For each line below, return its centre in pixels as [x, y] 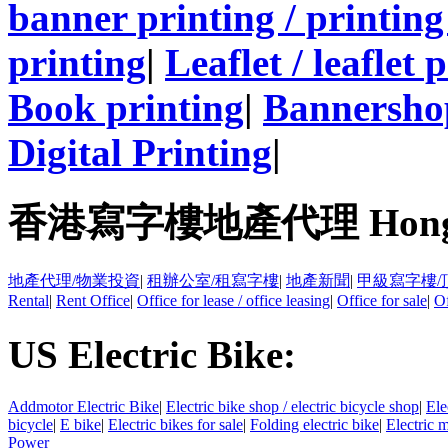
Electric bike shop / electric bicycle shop [292, 406]
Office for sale [382, 301]
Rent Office [93, 301]
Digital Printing [140, 152]
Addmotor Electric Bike [83, 406]
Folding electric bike [314, 424]
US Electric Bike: [152, 354]
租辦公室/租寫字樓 [213, 281]
